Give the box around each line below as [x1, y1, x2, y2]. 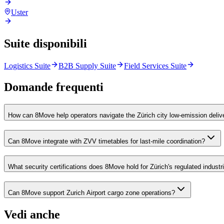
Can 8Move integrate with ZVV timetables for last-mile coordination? [8, 137, 205, 145]
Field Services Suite [124, 61, 186, 70]
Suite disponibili [4, 37, 87, 50]
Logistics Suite [4, 61, 50, 70]
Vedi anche [4, 207, 60, 221]
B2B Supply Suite [58, 61, 116, 70]
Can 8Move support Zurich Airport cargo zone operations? [8, 189, 175, 197]
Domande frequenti [4, 80, 103, 93]
